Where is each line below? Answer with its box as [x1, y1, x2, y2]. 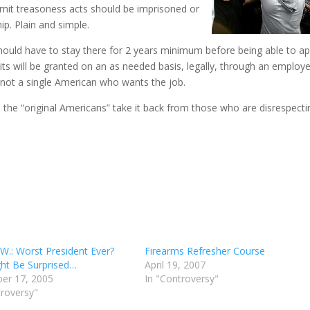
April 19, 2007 [144, 258, 206, 271]
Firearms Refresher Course [144, 244, 265, 257]
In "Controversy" [144, 272, 219, 285]
